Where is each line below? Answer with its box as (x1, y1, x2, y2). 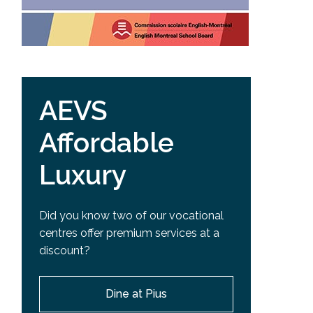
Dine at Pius (105, 287, 168, 301)
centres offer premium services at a (38, 226, 219, 240)
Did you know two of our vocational (38, 209, 224, 223)
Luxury (38, 158, 126, 191)
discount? (38, 244, 90, 258)
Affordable (38, 126, 174, 159)
